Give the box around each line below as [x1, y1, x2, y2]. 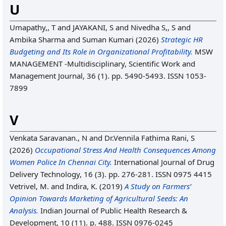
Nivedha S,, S [131, 22, 176, 32]
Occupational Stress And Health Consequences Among [35, 145, 216, 155]
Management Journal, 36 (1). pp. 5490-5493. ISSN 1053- [10, 71, 206, 81]
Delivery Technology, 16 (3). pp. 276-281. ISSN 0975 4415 [10, 169, 212, 179]
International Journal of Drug [112, 157, 214, 167]
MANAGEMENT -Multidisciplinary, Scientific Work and [10, 59, 195, 69]
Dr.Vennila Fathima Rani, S [104, 133, 195, 143]
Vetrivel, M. [10, 181, 49, 191]
